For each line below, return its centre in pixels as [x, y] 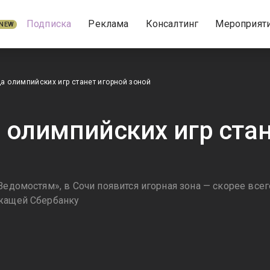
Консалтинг [172, 24]
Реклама [108, 24]
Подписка [49, 24]
